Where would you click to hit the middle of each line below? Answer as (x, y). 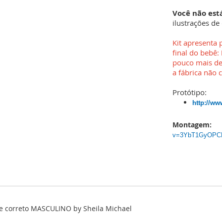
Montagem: (194, 125)
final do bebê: (197, 53)
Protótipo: (190, 93)
